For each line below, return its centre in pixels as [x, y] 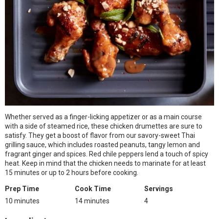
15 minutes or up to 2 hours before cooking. [72, 173]
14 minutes [92, 201]
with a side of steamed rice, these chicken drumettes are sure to [104, 126]
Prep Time [22, 189]
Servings [159, 189]
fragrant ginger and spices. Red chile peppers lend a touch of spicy [107, 154]
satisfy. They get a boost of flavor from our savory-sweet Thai [100, 135]
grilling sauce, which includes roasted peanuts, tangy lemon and [102, 145]
